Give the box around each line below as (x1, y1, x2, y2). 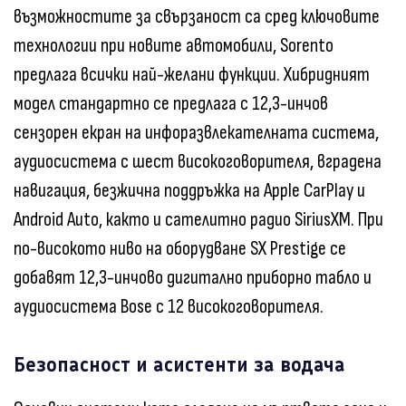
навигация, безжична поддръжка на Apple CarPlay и (14, 178, 365, 203)
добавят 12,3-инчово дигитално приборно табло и (14, 265, 372, 290)
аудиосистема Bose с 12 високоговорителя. (14, 294, 324, 319)
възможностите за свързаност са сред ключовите (14, 4, 380, 29)
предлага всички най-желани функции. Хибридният (14, 62, 370, 87)
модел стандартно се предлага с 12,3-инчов (14, 91, 328, 116)
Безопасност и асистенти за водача (14, 352, 345, 377)
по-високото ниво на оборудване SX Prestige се (14, 236, 346, 261)
